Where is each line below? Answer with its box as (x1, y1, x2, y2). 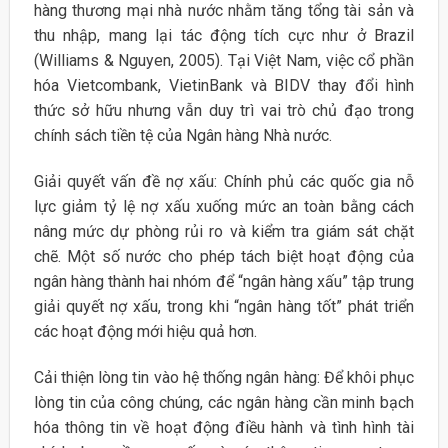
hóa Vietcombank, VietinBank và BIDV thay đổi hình (33, 76, 415, 96)
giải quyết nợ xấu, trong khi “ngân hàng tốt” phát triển (33, 297, 415, 317)
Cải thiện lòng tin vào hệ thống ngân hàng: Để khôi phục (33, 368, 415, 388)
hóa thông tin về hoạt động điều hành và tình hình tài (33, 418, 415, 438)
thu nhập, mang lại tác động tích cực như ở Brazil (33, 26, 415, 46)
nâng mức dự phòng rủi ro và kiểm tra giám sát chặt (33, 222, 415, 242)
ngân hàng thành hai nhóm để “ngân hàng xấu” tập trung (33, 272, 415, 292)
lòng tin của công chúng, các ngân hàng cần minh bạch (33, 393, 415, 413)
